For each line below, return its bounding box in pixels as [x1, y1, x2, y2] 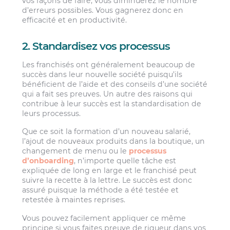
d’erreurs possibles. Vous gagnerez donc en [22, 5, 184, 15]
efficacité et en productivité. [22, 15, 127, 25]
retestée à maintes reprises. [22, 195, 126, 205]
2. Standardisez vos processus [22, 39, 170, 52]
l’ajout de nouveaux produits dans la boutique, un [22, 137, 205, 146]
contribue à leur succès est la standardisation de [22, 99, 202, 108]
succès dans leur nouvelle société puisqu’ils [22, 69, 183, 79]
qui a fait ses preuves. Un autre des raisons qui [22, 89, 193, 99]
